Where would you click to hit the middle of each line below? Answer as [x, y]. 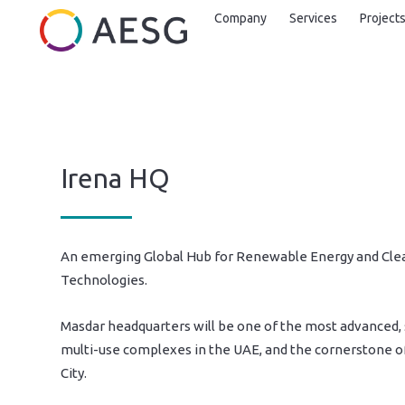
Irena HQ [115, 178]
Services [313, 19]
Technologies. [104, 280]
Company [240, 19]
